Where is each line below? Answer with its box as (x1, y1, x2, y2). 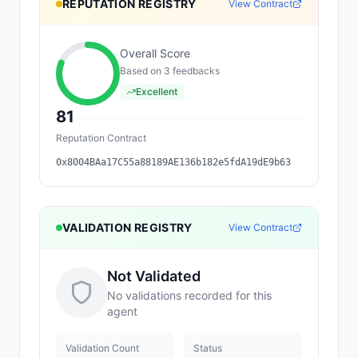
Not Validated (107, 268, 201, 284)
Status (193, 342, 222, 354)
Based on (120, 65, 164, 77)
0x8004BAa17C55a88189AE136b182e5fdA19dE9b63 (56, 157, 291, 168)
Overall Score (120, 46, 190, 60)
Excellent (136, 86, 177, 97)
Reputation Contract (56, 132, 146, 144)
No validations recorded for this (107, 288, 272, 302)
